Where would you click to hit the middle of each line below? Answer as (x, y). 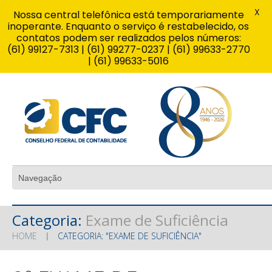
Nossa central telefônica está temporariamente (128, 15)
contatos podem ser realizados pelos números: (128, 38)
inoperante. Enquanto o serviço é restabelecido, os (128, 26)
